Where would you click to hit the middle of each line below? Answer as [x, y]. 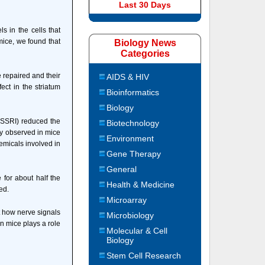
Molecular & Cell [137, 231]
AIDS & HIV [128, 77]
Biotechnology [133, 123]
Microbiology [130, 215]
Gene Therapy [134, 154]
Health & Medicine [141, 185]
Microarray [127, 200]
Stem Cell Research [144, 256]
